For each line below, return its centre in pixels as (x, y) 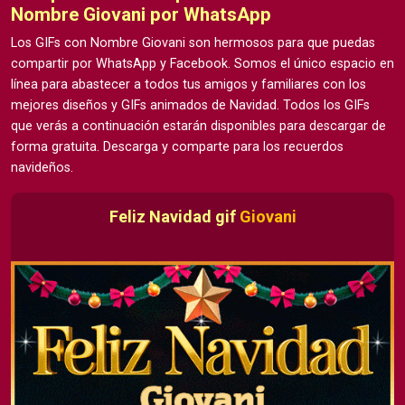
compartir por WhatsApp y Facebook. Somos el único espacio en (202, 64)
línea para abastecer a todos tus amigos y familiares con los (188, 85)
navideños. (42, 168)
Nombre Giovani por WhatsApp (141, 15)
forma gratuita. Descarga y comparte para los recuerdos (177, 147)
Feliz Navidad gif (174, 217)
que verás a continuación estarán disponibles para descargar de (198, 127)
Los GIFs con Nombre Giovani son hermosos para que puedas (193, 43)
